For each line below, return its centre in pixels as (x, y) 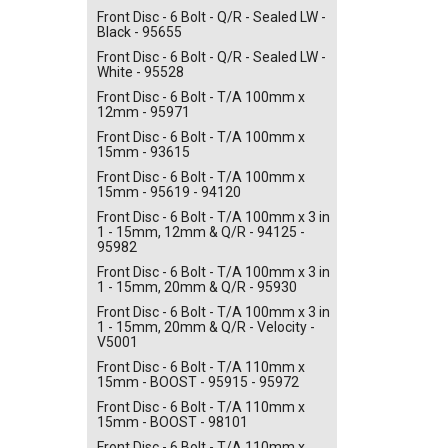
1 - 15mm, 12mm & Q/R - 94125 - (201, 231)
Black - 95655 (139, 31)
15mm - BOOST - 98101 (172, 421)
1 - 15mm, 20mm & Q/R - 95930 (197, 286)
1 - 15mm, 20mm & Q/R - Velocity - (206, 326)
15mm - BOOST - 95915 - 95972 (198, 381)
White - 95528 (140, 71)
